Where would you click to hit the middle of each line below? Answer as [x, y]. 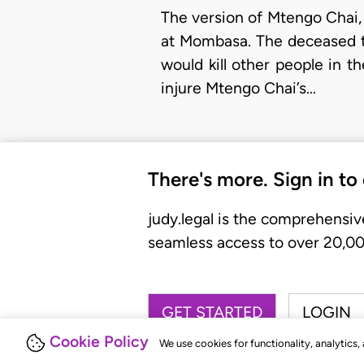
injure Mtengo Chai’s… [238, 89]
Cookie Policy [99, 342]
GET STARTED [212, 313]
